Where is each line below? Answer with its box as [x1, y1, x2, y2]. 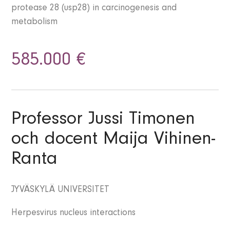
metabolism [11, 18, 58, 28]
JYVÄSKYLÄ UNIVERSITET [11, 186, 110, 196]
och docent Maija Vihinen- [11, 131, 216, 150]
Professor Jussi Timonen [11, 111, 196, 130]
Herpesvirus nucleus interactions [11, 209, 136, 219]
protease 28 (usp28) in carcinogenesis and [11, 4, 177, 14]
